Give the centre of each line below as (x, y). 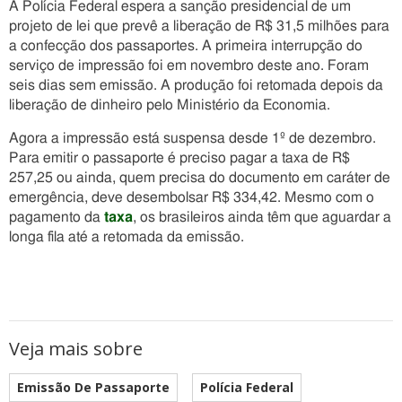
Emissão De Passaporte (93, 387)
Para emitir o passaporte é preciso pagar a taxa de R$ (179, 158)
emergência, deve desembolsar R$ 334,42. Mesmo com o (192, 197)
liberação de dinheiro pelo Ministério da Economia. (170, 105)
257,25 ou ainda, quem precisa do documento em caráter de (200, 178)
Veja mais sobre (76, 349)
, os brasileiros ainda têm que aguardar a (262, 217)
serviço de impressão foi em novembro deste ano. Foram (189, 66)
